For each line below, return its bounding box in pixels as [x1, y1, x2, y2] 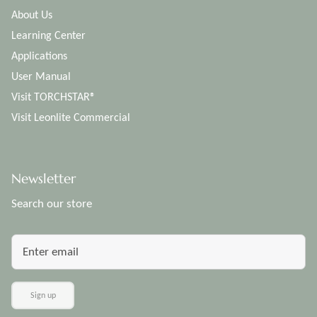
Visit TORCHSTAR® [11, 89, 96, 103]
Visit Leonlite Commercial [11, 110, 130, 124]
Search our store [11, 195, 92, 211]
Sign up [30, 290, 56, 301]
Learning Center [11, 28, 86, 42]
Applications [11, 48, 67, 62]
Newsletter [11, 170, 76, 187]
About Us [11, 7, 52, 21]
